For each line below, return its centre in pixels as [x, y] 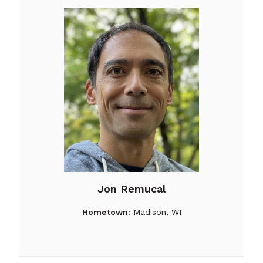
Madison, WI [156, 212]
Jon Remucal [131, 188]
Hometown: [106, 212]
